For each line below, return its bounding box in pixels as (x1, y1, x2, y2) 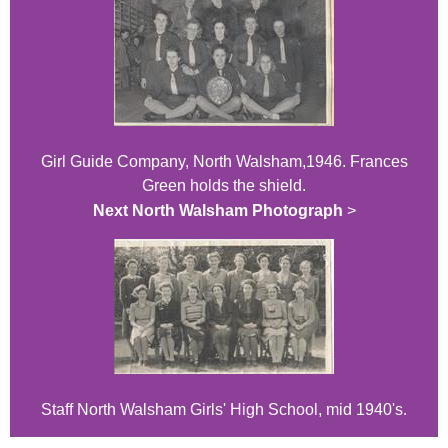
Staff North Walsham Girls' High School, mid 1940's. (41, 400, 407, 418)
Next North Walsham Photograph (92, 201, 343, 219)
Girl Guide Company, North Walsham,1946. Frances (40, 152, 408, 170)
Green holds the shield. (142, 176, 306, 194)
